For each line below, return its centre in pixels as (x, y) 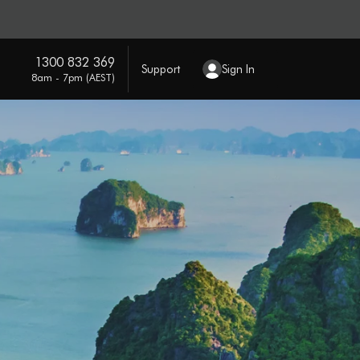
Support (160, 69)
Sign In (238, 69)
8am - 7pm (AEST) (73, 77)
